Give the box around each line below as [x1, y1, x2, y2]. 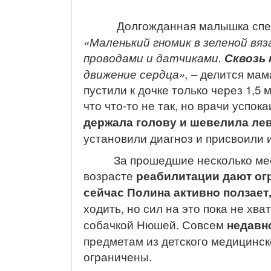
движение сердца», [83, 66, 188, 82]
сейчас [83, 184, 127, 200]
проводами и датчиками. [83, 50, 224, 65]
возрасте [83, 168, 136, 183]
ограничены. [83, 249, 161, 264]
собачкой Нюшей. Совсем [83, 217, 227, 232]
